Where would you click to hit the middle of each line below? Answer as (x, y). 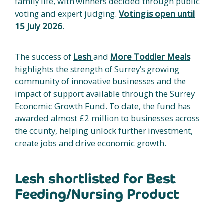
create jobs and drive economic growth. (91, 143)
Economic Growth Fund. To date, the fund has (103, 106)
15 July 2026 (38, 26)
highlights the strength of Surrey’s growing (97, 69)
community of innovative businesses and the (100, 81)
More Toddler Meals (150, 56)
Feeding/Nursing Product (97, 194)
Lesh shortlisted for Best (95, 178)
